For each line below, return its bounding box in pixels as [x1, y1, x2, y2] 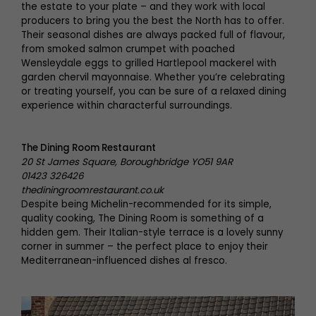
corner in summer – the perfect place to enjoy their [21, 240, 268, 253]
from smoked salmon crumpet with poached [21, 42, 235, 56]
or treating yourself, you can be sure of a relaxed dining [21, 85, 286, 98]
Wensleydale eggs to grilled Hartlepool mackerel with [21, 56, 276, 70]
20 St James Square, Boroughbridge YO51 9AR [21, 155, 233, 169]
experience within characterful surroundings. [21, 99, 232, 112]
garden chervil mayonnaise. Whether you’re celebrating [21, 71, 285, 84]
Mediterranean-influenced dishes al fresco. [21, 254, 227, 267]
